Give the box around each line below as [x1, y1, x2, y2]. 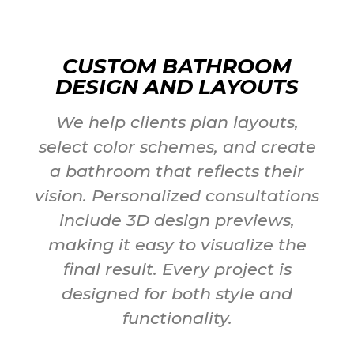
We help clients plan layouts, [55, 112, 299, 133]
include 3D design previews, [59, 210, 295, 231]
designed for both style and [62, 284, 292, 304]
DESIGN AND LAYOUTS [55, 74, 299, 100]
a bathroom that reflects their [50, 161, 304, 182]
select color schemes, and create [38, 137, 316, 157]
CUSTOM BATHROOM [62, 54, 292, 80]
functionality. [122, 308, 232, 329]
